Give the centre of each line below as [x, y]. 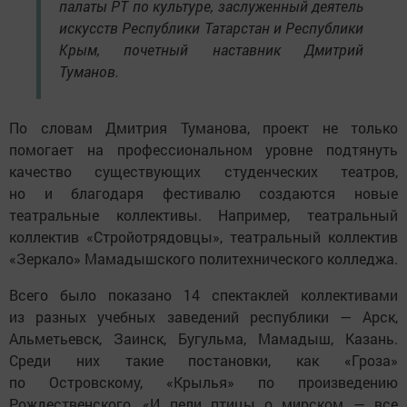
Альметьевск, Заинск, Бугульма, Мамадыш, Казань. [203, 338]
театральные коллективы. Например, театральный [203, 214]
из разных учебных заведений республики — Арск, [203, 316]
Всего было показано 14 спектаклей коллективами [203, 294]
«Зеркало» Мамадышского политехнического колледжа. [203, 258]
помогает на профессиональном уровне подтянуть [203, 149]
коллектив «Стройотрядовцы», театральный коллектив [203, 236]
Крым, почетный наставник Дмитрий [211, 49]
